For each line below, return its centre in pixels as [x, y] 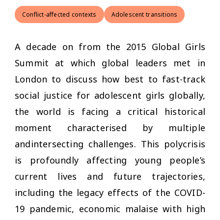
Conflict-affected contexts [59, 14]
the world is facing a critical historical [110, 111]
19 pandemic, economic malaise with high [110, 208]
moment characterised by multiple [110, 127]
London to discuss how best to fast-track [110, 79]
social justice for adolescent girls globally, [110, 95]
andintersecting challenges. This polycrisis [110, 144]
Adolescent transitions [144, 14]
